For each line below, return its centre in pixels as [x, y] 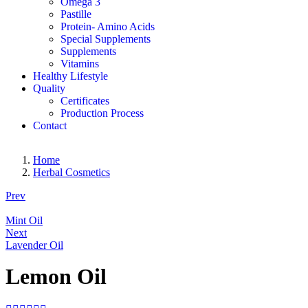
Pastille [76, 14]
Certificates [85, 101]
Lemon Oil [56, 276]
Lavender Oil [34, 245]
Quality [49, 88]
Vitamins [80, 64]
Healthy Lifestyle [70, 76]
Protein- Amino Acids [108, 26]
